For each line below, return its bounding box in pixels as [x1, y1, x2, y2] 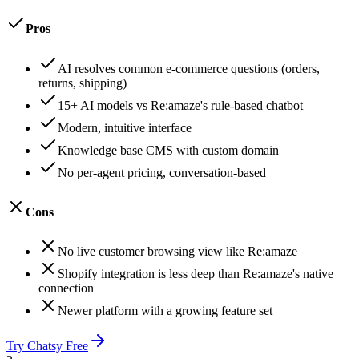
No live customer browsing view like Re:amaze [58, 244, 297, 259]
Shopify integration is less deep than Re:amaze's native [58, 267, 333, 281]
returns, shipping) [38, 75, 127, 90]
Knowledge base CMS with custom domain [58, 143, 279, 157]
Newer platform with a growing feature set [58, 304, 272, 318]
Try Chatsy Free [6, 339, 88, 353]
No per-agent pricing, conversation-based [58, 165, 266, 179]
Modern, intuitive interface [58, 120, 192, 135]
